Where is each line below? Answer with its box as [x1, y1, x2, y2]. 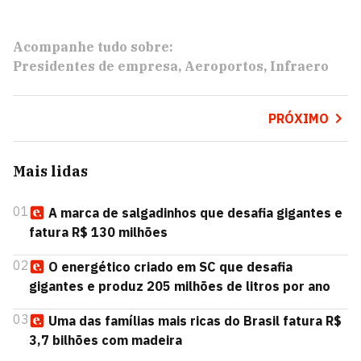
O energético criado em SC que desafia [48, 259, 293, 275]
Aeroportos [185, 58, 263, 74]
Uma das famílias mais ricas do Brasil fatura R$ [48, 313, 342, 329]
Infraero [270, 58, 329, 74]
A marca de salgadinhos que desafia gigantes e [48, 205, 342, 221]
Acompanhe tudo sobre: [13, 39, 173, 55]
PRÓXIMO [268, 110, 329, 127]
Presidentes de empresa [13, 58, 178, 74]
